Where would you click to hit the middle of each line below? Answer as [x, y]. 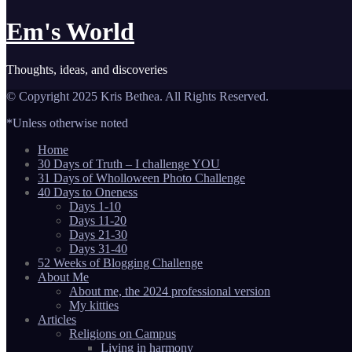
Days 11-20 [98, 221]
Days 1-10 [95, 207]
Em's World [70, 31]
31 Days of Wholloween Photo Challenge [141, 178]
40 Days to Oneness [88, 192]
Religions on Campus [123, 334]
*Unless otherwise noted [67, 123]
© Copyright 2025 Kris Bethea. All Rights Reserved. [137, 97]
